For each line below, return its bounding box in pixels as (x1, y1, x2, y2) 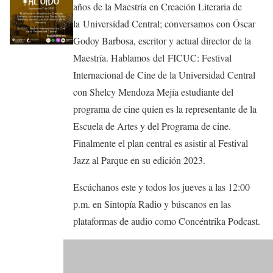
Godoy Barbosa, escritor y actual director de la (73, 34, 251, 48)
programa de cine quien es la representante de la (73, 102, 257, 116)
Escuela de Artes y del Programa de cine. (73, 119, 231, 133)
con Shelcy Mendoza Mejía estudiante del (73, 85, 233, 99)
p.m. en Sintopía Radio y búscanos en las (73, 197, 231, 211)
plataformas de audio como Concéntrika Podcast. (73, 214, 260, 228)
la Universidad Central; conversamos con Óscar (73, 17, 255, 30)
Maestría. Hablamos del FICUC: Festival (73, 51, 232, 65)
